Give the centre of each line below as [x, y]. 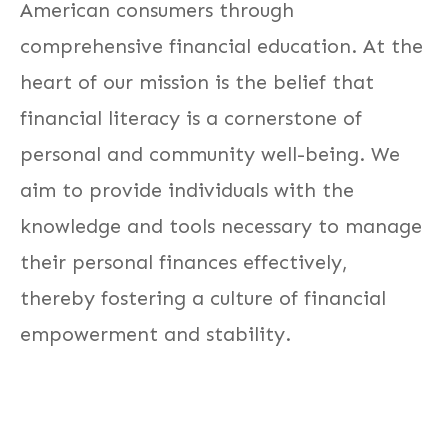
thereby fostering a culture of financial [203, 298]
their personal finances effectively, [184, 262]
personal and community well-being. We [210, 154]
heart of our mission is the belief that [197, 82]
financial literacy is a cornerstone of [191, 118]
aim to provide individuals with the [187, 190]
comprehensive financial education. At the [221, 46]
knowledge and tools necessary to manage [221, 226]
